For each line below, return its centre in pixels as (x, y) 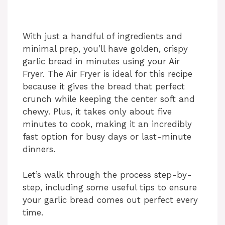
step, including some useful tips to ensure (110, 187)
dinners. (39, 149)
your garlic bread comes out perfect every (110, 200)
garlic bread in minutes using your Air (101, 62)
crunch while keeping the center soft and (109, 99)
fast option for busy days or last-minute (107, 137)
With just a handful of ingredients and (102, 36)
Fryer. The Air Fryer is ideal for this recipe (107, 74)
